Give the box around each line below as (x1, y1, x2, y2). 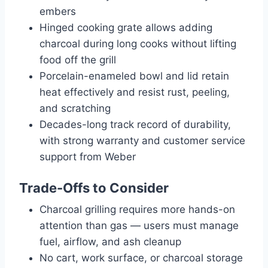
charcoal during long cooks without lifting (39, 37, 236, 50)
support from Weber (39, 150, 136, 163)
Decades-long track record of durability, (39, 118, 231, 130)
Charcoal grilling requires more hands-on (39, 203, 235, 215)
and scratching (39, 102, 111, 114)
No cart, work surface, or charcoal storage (39, 251, 243, 264)
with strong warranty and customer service (39, 134, 245, 147)
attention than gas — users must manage (39, 219, 239, 232)
